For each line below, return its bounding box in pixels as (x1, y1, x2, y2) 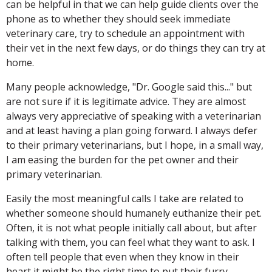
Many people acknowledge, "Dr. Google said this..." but (6, 80, 252, 93)
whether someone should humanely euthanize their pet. (6, 206, 262, 220)
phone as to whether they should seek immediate (6, 12, 231, 25)
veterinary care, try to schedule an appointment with (6, 27, 245, 40)
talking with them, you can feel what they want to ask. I (6, 236, 255, 249)
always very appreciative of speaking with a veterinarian (6, 109, 261, 123)
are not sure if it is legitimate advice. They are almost (6, 95, 246, 108)
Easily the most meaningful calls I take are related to (6, 192, 243, 205)
